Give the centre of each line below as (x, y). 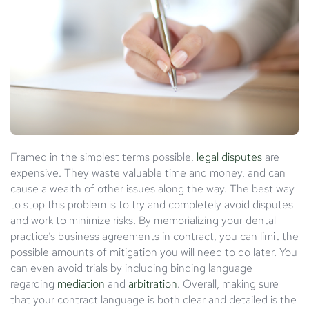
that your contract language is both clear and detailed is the (153, 299)
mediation (82, 283)
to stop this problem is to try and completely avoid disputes (152, 204)
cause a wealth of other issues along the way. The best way (152, 188)
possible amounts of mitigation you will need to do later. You (154, 252)
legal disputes (229, 157)
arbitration (153, 283)
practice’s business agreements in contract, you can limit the (154, 236)
